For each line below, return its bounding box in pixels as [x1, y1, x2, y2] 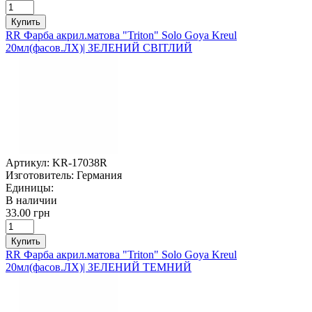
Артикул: [6, 156, 49, 169]
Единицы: [6, 181, 54, 194]
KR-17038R [52, 156, 107, 169]
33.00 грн [6, 206, 50, 219]
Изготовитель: [6, 169, 74, 181]
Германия [77, 169, 122, 181]
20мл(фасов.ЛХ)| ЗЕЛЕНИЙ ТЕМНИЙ [6, 260, 192, 273]
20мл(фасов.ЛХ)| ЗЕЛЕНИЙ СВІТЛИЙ [6, 41, 192, 54]
